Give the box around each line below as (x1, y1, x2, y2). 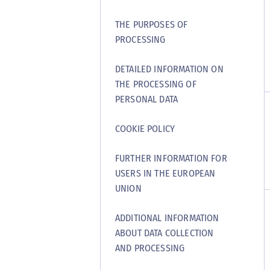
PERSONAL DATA (115, 93, 178, 105)
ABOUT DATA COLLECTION (115, 227, 214, 239)
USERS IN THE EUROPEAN (115, 168, 216, 179)
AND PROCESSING (115, 242, 185, 254)
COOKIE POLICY (115, 123, 175, 134)
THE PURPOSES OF (115, 19, 188, 30)
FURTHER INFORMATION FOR (115, 152, 227, 164)
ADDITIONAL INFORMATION (115, 212, 219, 224)
